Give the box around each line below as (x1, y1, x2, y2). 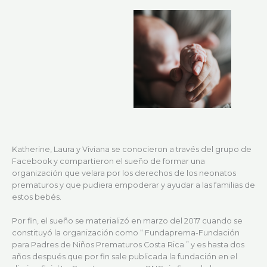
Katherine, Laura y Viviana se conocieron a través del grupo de (12, 144, 252, 154)
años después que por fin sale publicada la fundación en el (12, 252, 237, 262)
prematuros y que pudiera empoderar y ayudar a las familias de (12, 180, 255, 190)
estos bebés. (12, 192, 61, 201)
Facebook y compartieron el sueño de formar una (12, 156, 205, 166)
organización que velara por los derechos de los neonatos (12, 168, 236, 178)
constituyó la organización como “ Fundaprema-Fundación (12, 228, 240, 238)
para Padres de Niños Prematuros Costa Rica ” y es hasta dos (12, 240, 244, 250)
